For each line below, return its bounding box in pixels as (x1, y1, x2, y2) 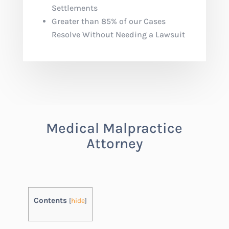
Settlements (51, 3, 98, 13)
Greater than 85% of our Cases (51, 16, 166, 26)
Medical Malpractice (46, 119, 183, 136)
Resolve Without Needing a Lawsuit (51, 29, 185, 39)
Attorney (86, 134, 143, 152)
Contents (33, 195, 67, 205)
